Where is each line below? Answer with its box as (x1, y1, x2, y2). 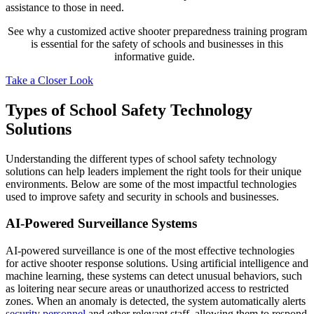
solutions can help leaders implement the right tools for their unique (6, 165, 301, 177)
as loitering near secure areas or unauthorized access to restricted (6, 282, 289, 294)
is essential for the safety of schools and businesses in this (31, 37, 283, 50)
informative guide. (114, 50, 200, 62)
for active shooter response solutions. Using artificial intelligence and (6, 257, 308, 269)
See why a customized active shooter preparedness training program (7, 25, 307, 37)
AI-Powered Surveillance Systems (6, 216, 197, 231)
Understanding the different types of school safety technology (6, 152, 277, 165)
